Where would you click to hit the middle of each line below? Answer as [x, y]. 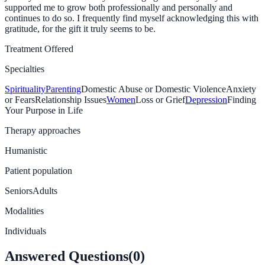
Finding [242, 99]
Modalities [24, 211]
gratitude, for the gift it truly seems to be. [80, 28]
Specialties [25, 69]
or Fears [20, 99]
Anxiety [241, 89]
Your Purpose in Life [44, 110]
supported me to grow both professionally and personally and [119, 7]
